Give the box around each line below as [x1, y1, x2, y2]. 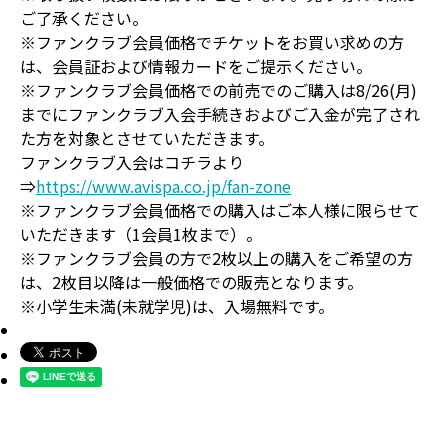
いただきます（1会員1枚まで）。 [20, 222, 262, 246]
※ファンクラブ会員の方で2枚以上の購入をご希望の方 [20, 246, 413, 270]
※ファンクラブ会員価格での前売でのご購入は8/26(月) [20, 78, 417, 102]
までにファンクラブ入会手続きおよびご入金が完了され [20, 102, 420, 126]
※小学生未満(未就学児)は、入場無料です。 [20, 294, 334, 318]
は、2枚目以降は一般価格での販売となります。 [20, 270, 363, 294]
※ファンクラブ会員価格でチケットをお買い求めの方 [20, 30, 404, 54]
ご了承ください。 [20, 6, 148, 30]
